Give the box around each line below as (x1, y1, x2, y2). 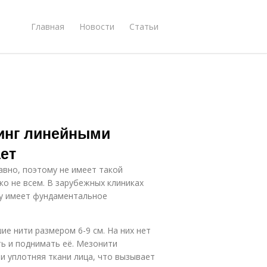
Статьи (129, 20, 159, 32)
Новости (79, 20, 114, 32)
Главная (31, 20, 64, 32)
